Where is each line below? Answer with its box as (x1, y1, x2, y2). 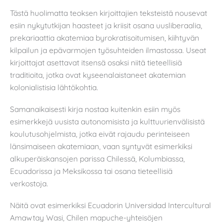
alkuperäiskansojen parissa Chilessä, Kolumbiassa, (10, 154, 185, 164)
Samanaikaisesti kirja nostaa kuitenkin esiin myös (10, 104, 180, 114)
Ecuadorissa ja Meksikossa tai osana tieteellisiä (10, 166, 172, 176)
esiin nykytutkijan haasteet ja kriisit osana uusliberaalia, (10, 20, 202, 31)
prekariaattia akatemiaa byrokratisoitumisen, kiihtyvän (10, 33, 199, 43)
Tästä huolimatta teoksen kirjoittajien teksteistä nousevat (10, 8, 207, 18)
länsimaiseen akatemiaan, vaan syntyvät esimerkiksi (10, 141, 192, 152)
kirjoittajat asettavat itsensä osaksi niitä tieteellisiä (10, 57, 182, 68)
